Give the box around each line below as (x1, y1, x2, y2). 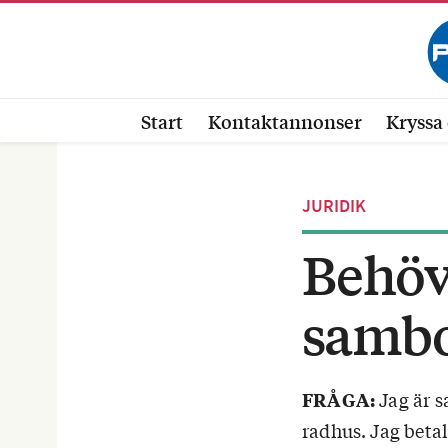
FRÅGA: (302, 387, 376, 412)
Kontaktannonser (207, 107, 362, 135)
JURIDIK (302, 194, 366, 217)
